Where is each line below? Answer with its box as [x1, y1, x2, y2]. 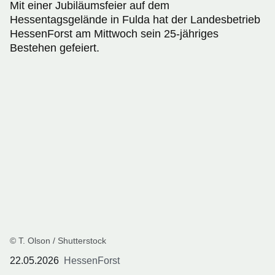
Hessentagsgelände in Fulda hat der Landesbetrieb [10, 13, 260, 26]
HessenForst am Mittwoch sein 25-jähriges [10, 27, 219, 40]
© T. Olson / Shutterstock [10, 235, 106, 246]
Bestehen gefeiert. [10, 41, 99, 54]
